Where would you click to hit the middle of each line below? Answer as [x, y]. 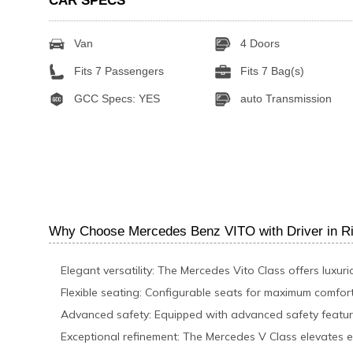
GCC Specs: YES [115, 98]
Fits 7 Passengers [117, 71]
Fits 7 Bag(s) [271, 71]
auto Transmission [285, 98]
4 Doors [259, 43]
